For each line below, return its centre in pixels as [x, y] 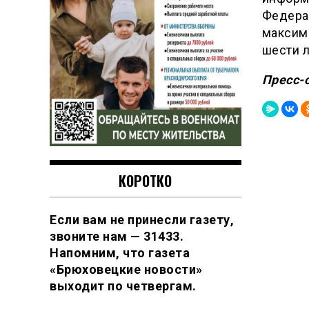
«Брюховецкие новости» [126, 269]
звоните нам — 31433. [117, 236]
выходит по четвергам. [124, 286]
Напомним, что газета [120, 252]
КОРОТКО [146, 180]
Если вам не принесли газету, [142, 219]
